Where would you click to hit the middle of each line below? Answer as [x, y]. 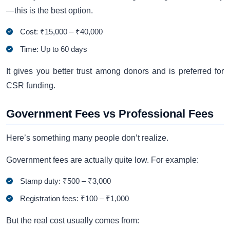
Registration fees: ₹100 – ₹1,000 [75, 199]
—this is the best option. [50, 10]
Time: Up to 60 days [54, 49]
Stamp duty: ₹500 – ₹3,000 [66, 181]
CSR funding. [31, 86]
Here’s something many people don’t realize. [87, 138]
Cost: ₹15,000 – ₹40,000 [62, 32]
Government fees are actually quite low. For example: [102, 160]
